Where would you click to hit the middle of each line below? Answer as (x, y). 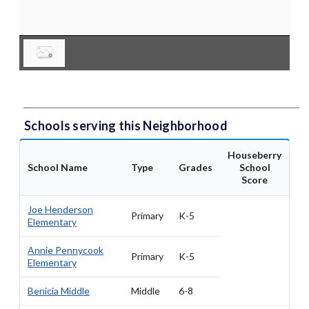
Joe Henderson (60, 210)
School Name (58, 168)
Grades (196, 168)
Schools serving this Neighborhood (126, 126)
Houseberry (255, 155)
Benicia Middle (59, 291)
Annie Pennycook (66, 250)
